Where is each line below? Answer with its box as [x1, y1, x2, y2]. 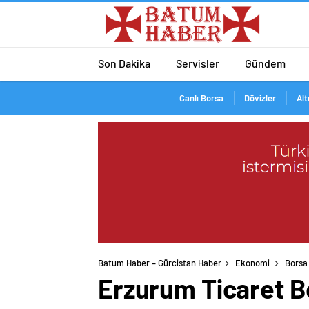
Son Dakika [98, 56, 150, 70]
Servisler [176, 56, 219, 70]
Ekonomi [235, 257, 270, 269]
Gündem [245, 56, 286, 70]
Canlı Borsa [179, 92, 223, 103]
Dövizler [243, 92, 276, 103]
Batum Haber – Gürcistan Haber [98, 257, 221, 269]
